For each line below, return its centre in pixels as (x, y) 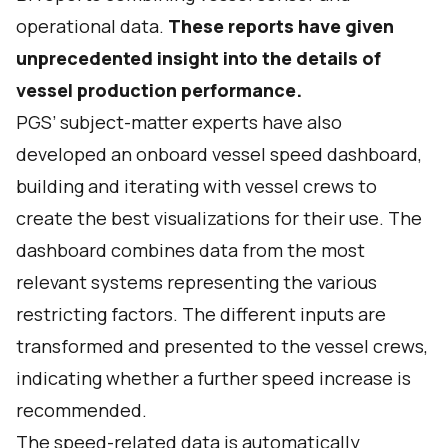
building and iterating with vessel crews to (196, 186)
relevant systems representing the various (196, 282)
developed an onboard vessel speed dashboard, (219, 154)
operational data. (92, 26)
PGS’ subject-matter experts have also (179, 122)
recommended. (81, 410)
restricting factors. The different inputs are (201, 314)
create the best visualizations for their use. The (219, 218)
